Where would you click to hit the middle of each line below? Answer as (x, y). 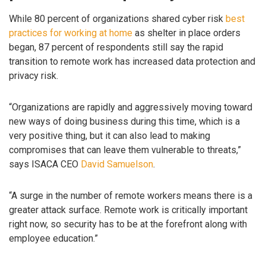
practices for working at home (71, 33)
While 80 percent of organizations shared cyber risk (117, 19)
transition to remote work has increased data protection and (132, 62)
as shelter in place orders (186, 33)
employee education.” (53, 238)
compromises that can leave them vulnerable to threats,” (125, 150)
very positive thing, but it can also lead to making (110, 136)
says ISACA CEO (45, 164)
